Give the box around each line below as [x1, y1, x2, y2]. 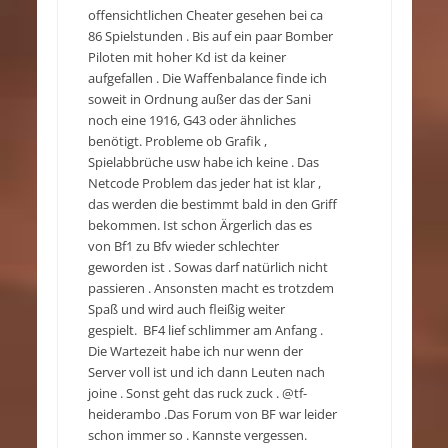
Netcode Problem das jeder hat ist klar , [87, 175, 321, 192]
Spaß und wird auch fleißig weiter [87, 301, 285, 318]
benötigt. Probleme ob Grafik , [87, 133, 267, 150]
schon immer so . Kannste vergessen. [87, 427, 307, 444]
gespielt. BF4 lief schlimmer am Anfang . [87, 322, 323, 339]
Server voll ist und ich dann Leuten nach [87, 364, 325, 381]
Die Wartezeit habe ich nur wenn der [87, 343, 303, 360]
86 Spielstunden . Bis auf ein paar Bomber [87, 28, 333, 45]
